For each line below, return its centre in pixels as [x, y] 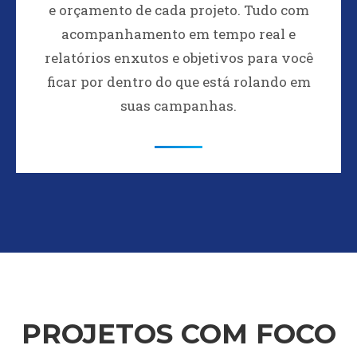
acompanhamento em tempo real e [178, 34]
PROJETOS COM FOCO [178, 334]
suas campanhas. [178, 106]
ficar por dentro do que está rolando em [178, 82]
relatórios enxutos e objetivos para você [178, 58]
